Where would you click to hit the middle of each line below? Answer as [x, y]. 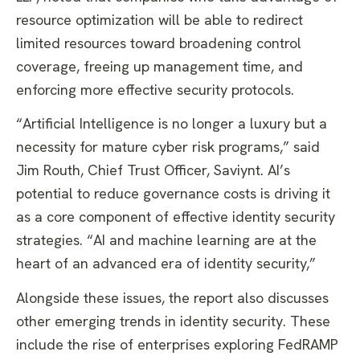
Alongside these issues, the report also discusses [172, 297]
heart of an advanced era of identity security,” [166, 264]
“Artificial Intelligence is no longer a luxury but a [172, 124]
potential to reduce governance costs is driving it [173, 194]
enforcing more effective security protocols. [155, 89]
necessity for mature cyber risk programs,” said [168, 147]
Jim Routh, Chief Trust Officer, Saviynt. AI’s [153, 170]
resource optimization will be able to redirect [160, 19]
